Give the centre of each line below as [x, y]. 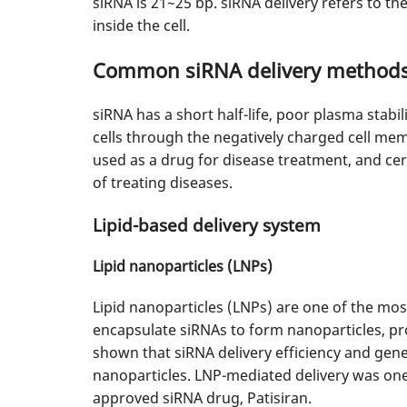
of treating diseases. [163, 183]
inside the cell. [141, 25]
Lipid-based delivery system [207, 225]
